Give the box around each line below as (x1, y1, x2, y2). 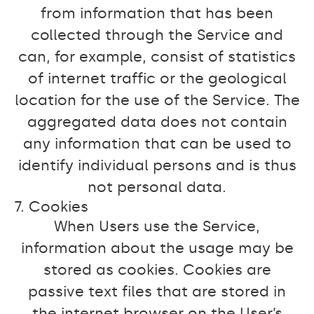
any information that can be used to (22, 135, 292, 153)
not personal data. (88, 178, 226, 196)
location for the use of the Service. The (14, 91, 300, 109)
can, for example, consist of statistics (18, 48, 296, 66)
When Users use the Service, (54, 217, 260, 235)
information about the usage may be (20, 239, 294, 257)
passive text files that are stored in (28, 282, 286, 301)
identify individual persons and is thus (18, 156, 296, 175)
